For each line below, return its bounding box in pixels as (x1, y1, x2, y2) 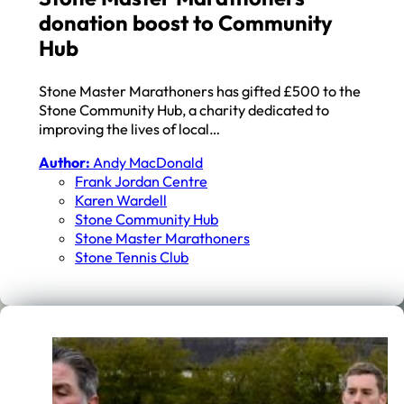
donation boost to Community (39, 9, 334, 37)
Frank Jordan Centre (75, 172, 208, 191)
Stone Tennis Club (75, 248, 189, 267)
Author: (39, 153, 91, 172)
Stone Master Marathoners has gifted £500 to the (39, 81, 362, 100)
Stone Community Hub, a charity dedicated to (39, 100, 330, 119)
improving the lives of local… (39, 119, 221, 138)
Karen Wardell (75, 191, 168, 210)
